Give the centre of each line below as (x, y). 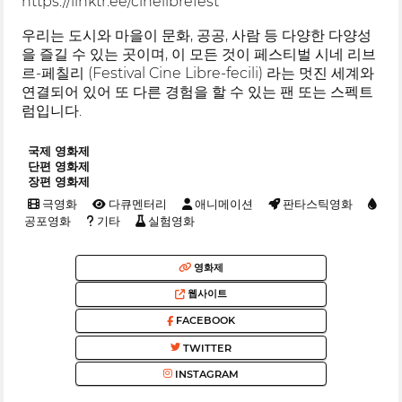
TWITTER (206, 348)
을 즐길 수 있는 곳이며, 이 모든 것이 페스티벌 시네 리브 (199, 55)
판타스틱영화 (316, 204)
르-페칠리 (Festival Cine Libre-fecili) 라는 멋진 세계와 (198, 74)
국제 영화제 (58, 151)
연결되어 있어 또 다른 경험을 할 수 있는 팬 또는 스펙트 (198, 92)
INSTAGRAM (205, 374)
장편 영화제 (58, 181)
